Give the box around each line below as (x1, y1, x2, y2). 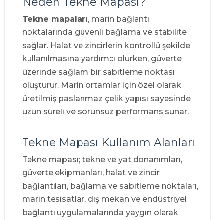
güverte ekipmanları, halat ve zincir (22, 168, 160, 178)
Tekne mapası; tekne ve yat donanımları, (22, 155, 182, 165)
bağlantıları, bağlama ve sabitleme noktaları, (22, 181, 198, 191)
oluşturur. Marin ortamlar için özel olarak (22, 81, 181, 90)
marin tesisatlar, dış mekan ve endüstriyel (22, 194, 187, 204)
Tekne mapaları (22, 14, 88, 24)
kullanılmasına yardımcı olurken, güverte (22, 54, 182, 64)
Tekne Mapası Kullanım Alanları (22, 136, 195, 150)
